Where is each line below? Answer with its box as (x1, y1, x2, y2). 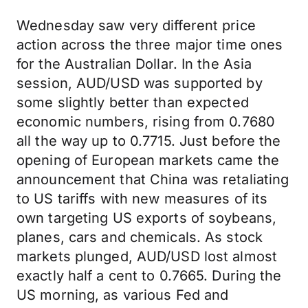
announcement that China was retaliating (16, 171, 289, 188)
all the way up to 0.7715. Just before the (16, 133, 281, 149)
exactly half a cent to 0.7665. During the (16, 267, 282, 284)
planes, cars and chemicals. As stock (16, 229, 263, 245)
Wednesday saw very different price (16, 17, 256, 34)
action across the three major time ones (16, 36, 283, 53)
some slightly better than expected (16, 94, 249, 111)
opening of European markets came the (16, 152, 280, 168)
